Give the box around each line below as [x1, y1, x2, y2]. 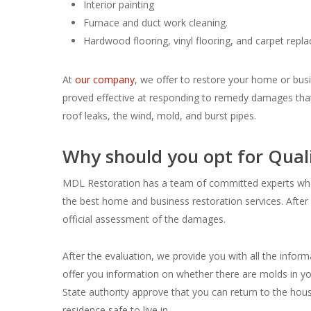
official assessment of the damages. [62, 212, 226, 226]
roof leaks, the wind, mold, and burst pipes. [62, 109, 257, 122]
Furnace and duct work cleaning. [83, 16, 228, 29]
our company [75, 73, 135, 86]
